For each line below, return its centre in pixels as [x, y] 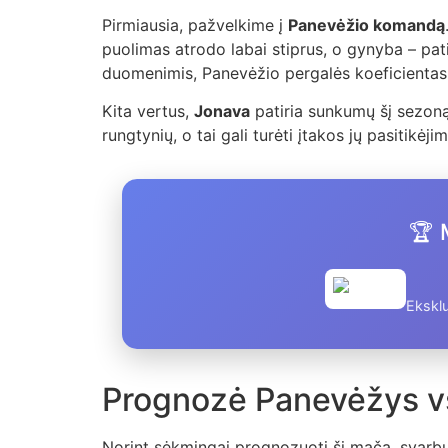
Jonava [222, 111]
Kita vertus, [148, 111]
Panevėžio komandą [366, 24]
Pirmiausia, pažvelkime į [195, 24]
